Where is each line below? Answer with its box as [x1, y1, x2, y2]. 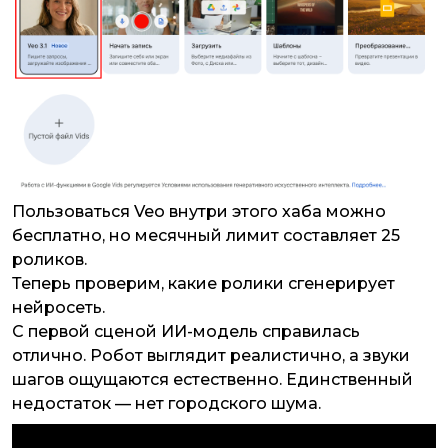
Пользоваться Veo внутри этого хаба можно [12, 202, 386, 222]
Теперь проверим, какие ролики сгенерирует [12, 274, 395, 294]
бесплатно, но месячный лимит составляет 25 [12, 226, 400, 246]
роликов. [12, 250, 91, 270]
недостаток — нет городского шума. [12, 394, 325, 414]
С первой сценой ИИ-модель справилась [12, 322, 360, 342]
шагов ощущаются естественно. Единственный [12, 370, 413, 390]
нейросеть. [12, 298, 109, 318]
